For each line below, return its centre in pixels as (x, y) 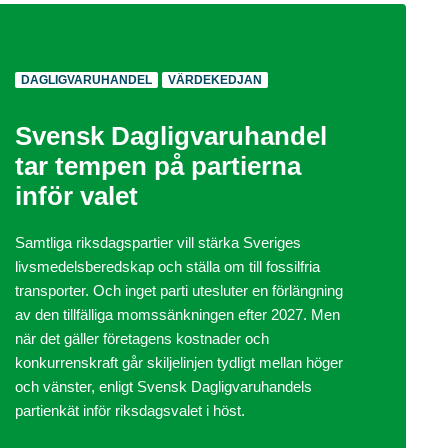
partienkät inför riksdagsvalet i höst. (130, 411)
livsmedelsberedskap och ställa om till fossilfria (168, 267)
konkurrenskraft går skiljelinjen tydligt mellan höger (179, 363)
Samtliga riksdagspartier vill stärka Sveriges (158, 243)
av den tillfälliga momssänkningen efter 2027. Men (178, 315)
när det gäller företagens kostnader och (142, 339)
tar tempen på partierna (158, 166)
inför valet (77, 196)
